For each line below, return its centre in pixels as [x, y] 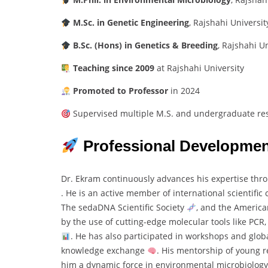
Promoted [95, 91]
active [113, 193]
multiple [138, 114]
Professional [131, 146]
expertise [231, 179]
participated [149, 236]
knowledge [84, 251]
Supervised [96, 114]
